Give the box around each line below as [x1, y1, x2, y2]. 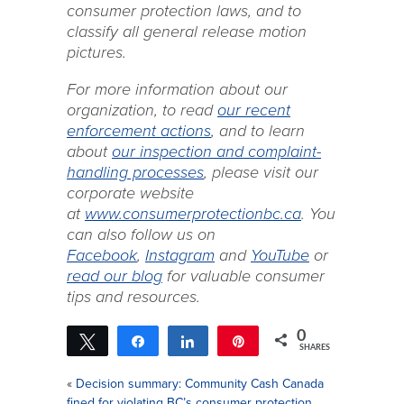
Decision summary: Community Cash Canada [76, 376, 324, 391]
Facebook [67, 245, 137, 265]
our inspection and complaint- [112, 142, 321, 161]
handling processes [67, 162, 204, 182]
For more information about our [67, 79, 288, 99]
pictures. [67, 42, 126, 62]
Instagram [145, 245, 215, 265]
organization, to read [67, 100, 217, 120]
